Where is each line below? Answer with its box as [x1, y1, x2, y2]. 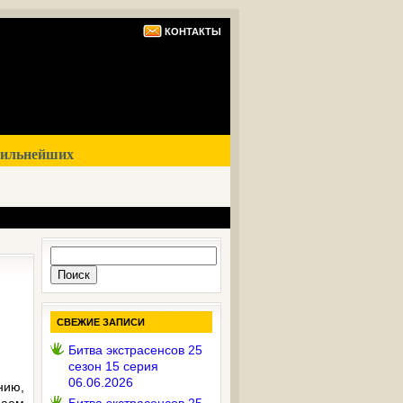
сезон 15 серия [68, 359, 158, 373]
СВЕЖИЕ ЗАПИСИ [57, 317, 145, 327]
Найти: [49, 246, 89, 261]
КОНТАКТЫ [165, 25, 221, 37]
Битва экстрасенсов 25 [68, 343, 202, 357]
